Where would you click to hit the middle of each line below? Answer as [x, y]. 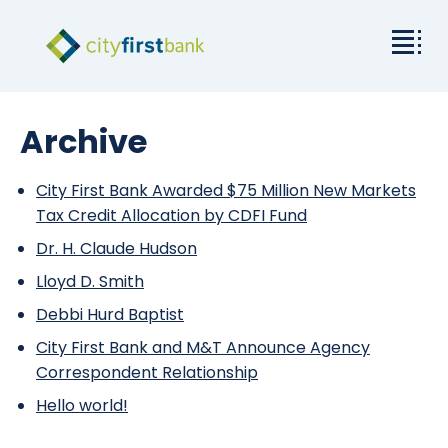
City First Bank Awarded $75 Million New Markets [226, 190]
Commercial [69, 167]
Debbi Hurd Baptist [110, 314]
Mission [48, 111]
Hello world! [82, 405]
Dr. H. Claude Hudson [116, 248]
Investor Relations [90, 335]
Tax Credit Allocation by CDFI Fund [171, 215]
